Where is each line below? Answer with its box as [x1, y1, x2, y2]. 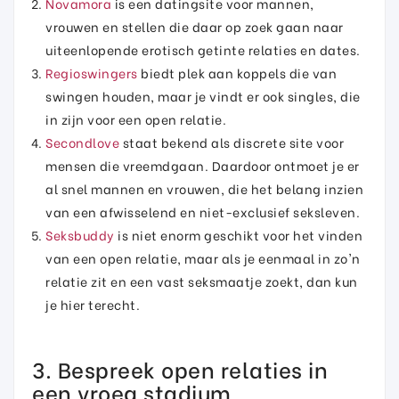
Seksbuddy [45, 224, 115, 244]
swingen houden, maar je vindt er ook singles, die [45, 85, 361, 105]
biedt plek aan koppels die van [137, 62, 337, 82]
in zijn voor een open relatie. [45, 109, 226, 128]
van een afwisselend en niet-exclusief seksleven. [45, 201, 360, 221]
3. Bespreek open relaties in [32, 352, 328, 384]
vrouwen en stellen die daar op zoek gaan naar [45, 16, 344, 36]
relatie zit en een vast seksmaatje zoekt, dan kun [45, 271, 358, 290]
